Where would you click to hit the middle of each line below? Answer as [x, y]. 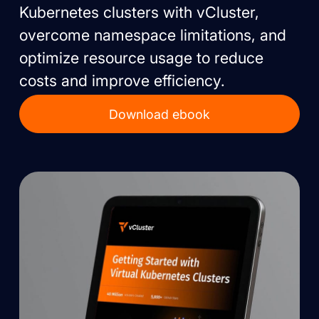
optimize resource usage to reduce [141, 58]
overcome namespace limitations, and [152, 35]
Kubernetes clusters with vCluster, [139, 12]
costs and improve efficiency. [122, 81]
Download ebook [159, 114]
